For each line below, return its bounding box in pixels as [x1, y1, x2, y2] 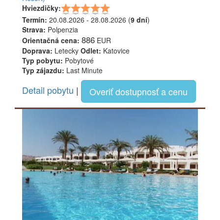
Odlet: [81, 45, 101, 55]
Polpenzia [46, 24, 78, 34]
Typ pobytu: [22, 55, 63, 65]
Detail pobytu [22, 83, 74, 96]
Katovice [101, 45, 130, 55]
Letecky [53, 45, 81, 55]
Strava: [22, 24, 46, 34]
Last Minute [64, 65, 103, 75]
